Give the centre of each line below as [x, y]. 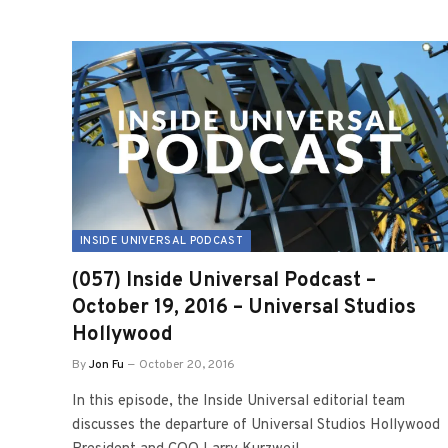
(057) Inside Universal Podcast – [224, 281]
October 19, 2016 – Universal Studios [244, 308]
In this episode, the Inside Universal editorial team [238, 401]
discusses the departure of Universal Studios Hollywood [256, 425]
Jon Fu [106, 365]
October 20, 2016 [187, 365]
